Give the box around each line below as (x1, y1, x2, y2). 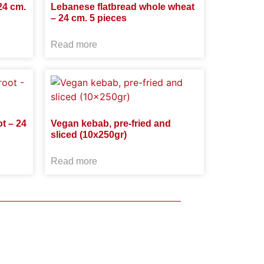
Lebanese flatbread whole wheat (51, 2, 194, 12)
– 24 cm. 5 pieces (51, 13, 127, 23)
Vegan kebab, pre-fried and (51, 118, 171, 128)
